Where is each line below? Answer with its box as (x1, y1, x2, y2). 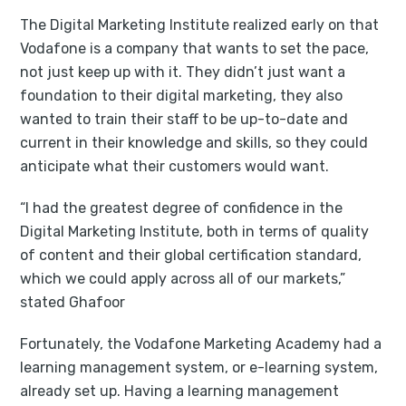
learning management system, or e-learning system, (20, 358, 379, 376)
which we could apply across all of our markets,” (20, 269, 346, 287)
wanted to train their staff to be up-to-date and (20, 110, 349, 128)
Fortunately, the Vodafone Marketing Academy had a (20, 334, 382, 353)
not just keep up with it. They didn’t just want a (20, 63, 346, 81)
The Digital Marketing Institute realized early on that (20, 15, 380, 34)
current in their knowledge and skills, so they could (20, 133, 369, 151)
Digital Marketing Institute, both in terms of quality (20, 222, 370, 240)
